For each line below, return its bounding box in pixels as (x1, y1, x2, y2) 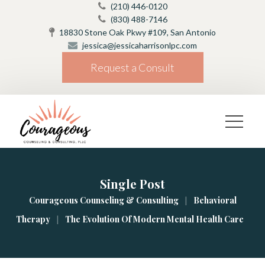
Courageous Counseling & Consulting (28, 195, 179, 206)
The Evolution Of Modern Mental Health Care (64, 214, 244, 225)
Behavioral (193, 195, 237, 206)
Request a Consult (91, 61, 174, 74)
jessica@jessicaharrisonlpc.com (82, 40, 197, 50)
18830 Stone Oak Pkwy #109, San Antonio (59, 27, 216, 37)
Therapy (15, 214, 50, 225)
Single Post (100, 176, 165, 192)
